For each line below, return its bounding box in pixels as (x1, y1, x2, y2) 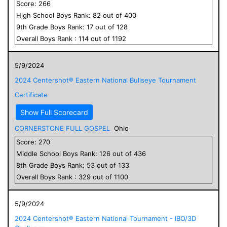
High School (16, 11, 54, 19)
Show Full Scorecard (20, 107, 88, 117)
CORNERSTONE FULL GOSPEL (15, 124, 110, 132)
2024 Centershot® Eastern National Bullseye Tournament (15, 75, 196, 84)
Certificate (15, 90, 48, 99)
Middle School (16, 149, 61, 158)
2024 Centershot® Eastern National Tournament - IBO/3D (15, 214, 196, 222)
